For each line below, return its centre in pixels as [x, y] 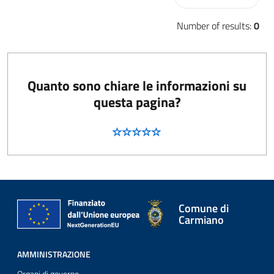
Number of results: [215, 25]
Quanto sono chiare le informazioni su [137, 85]
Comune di [204, 208]
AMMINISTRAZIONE [54, 255]
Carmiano [201, 220]
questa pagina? [137, 102]
